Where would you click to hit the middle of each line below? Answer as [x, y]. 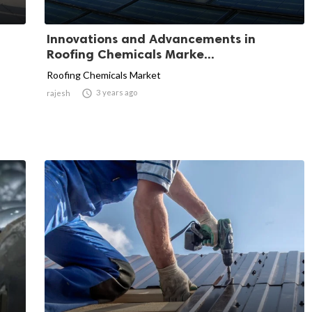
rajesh [58, 93]
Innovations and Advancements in [151, 39]
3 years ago [117, 92]
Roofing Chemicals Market [104, 75]
